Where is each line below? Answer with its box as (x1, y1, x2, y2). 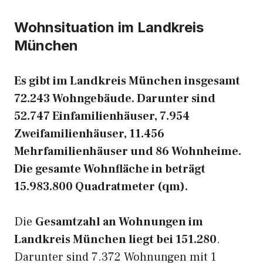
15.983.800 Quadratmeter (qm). (14, 179, 188, 194)
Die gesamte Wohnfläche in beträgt (14, 161, 205, 177)
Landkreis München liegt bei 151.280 (14, 232, 217, 247)
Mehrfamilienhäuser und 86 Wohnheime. (14, 144, 241, 159)
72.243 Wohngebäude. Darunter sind (14, 91, 215, 106)
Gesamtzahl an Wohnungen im (35, 214, 203, 230)
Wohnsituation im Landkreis (14, 19, 204, 36)
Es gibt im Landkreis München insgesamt (14, 73, 240, 89)
